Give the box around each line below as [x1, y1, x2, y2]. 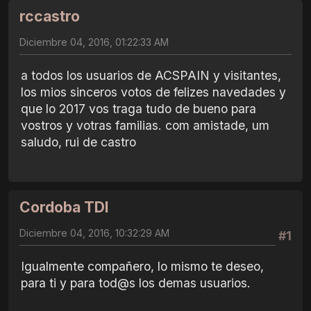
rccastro [19, 7, 80, 25]
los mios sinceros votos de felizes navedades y [21, 84, 286, 99]
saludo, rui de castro [21, 134, 136, 149]
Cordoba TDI [19, 199, 109, 217]
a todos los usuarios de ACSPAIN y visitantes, [21, 67, 281, 83]
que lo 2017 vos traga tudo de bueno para [21, 101, 256, 116]
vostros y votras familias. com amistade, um [21, 117, 269, 133]
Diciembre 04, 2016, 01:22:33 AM [19, 35, 169, 48]
